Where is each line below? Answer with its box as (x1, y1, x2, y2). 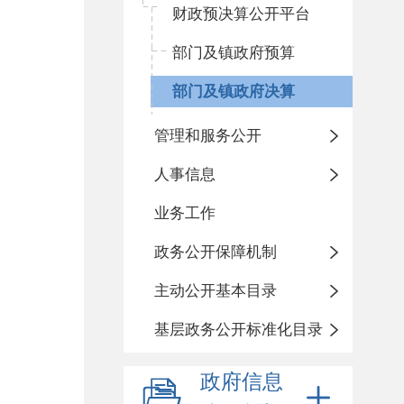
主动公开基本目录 (154, 282, 277, 299)
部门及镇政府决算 (172, 83, 295, 100)
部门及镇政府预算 (172, 44, 295, 61)
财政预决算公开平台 (172, 5, 310, 23)
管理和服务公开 (154, 127, 262, 144)
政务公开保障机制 (154, 243, 277, 261)
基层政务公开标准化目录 (154, 321, 323, 338)
